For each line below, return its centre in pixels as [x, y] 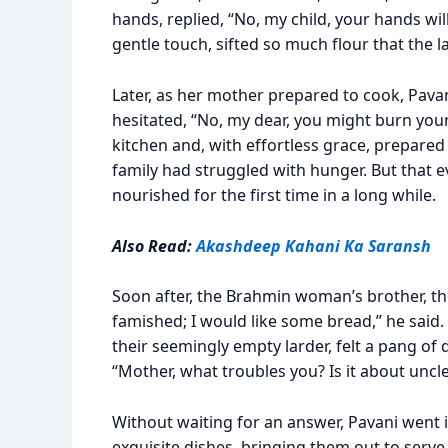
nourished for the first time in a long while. [274, 194]
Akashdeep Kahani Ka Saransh [313, 245]
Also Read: [154, 245]
